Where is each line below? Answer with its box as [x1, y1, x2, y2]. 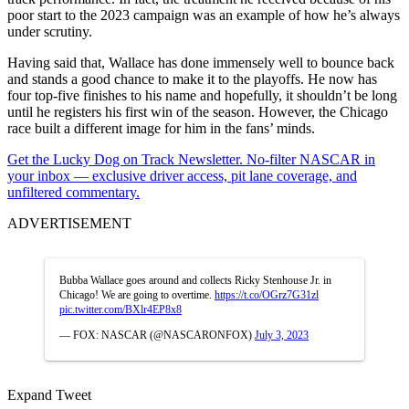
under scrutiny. [7, 23, 92, 39]
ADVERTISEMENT [7, 215, 131, 231]
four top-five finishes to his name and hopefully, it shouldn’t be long [7, 87, 397, 103]
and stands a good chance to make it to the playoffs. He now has [7, 70, 377, 87]
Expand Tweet [7, 386, 91, 403]
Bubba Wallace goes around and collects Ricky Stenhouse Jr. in [59, 273, 331, 287]
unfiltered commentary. [7, 184, 140, 200]
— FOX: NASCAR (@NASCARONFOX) [59, 328, 255, 341]
